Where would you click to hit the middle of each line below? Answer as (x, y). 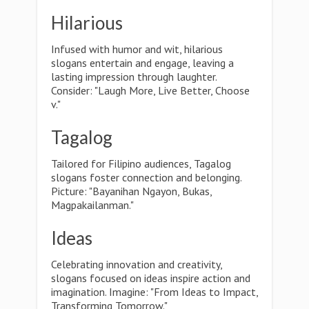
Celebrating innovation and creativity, (137, 264)
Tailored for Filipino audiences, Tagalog (141, 163)
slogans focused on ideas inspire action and (151, 278)
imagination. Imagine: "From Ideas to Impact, (154, 292)
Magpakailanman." (92, 205)
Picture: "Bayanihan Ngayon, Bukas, (131, 191)
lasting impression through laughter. (134, 77)
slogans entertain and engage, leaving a (142, 63)
